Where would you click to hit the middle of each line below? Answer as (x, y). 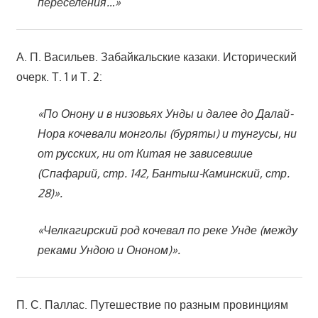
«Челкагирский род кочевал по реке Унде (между (167, 230)
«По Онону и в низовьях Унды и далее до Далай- (165, 113)
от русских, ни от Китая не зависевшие (145, 153)
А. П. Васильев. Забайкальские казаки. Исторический (156, 56)
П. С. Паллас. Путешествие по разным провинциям (152, 304)
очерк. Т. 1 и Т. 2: (59, 76)
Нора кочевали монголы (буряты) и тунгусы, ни (167, 133)
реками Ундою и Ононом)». (109, 250)
